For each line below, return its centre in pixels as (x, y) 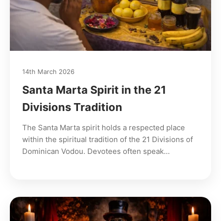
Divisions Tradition (72, 107)
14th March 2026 (48, 71)
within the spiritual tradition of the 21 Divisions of (108, 139)
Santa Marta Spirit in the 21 (94, 90)
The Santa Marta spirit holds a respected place (104, 127)
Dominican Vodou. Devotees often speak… (96, 151)
